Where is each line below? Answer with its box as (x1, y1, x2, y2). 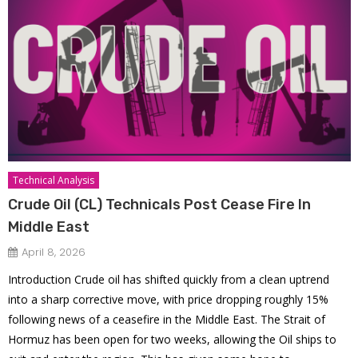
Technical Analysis (13, 173, 95, 188)
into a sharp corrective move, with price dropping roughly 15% (8, 292, 329, 308)
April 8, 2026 (22, 245, 86, 261)
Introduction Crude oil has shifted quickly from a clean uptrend (8, 272, 330, 288)
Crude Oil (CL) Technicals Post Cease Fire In (8, 196, 312, 214)
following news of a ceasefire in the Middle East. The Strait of (8, 312, 326, 328)
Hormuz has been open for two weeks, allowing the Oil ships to (8, 332, 337, 348)
